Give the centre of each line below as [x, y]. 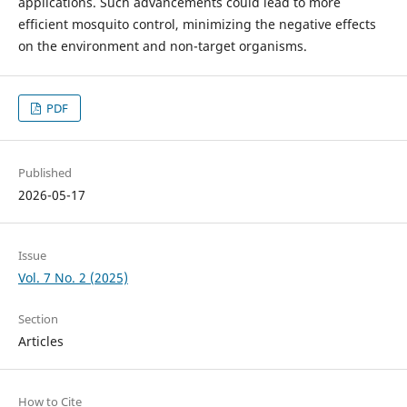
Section [38, 319]
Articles [40, 342]
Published [45, 173]
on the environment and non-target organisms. [162, 46]
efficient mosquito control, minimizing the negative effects [197, 24]
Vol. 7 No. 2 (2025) [73, 278]
